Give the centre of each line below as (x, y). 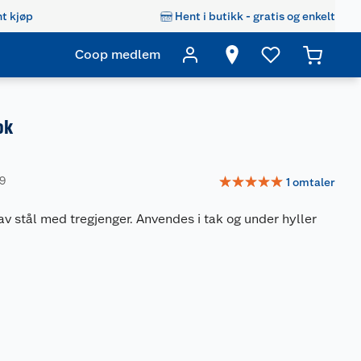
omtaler (314, 182)
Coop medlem (118, 54)
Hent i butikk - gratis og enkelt (255, 16)
